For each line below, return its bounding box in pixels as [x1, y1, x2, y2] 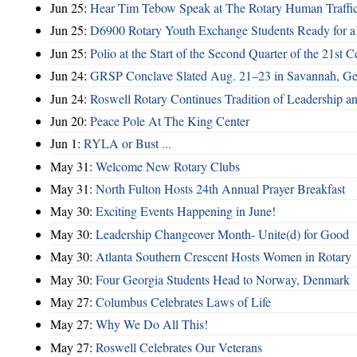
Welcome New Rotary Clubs [96, 157, 240, 175]
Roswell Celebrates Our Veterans [96, 338, 262, 355]
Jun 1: [50, 135, 84, 152]
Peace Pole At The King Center [90, 112, 249, 129]
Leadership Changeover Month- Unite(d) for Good [96, 225, 349, 242]
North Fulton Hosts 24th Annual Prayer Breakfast [96, 180, 345, 198]
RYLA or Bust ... [84, 135, 171, 152]
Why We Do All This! [96, 316, 208, 333]
